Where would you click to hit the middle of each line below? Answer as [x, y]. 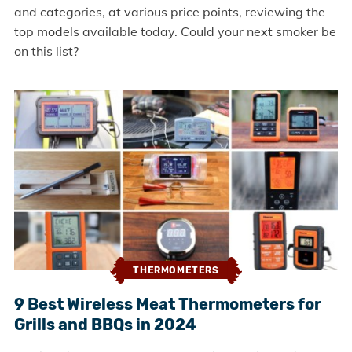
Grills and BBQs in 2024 [105, 324]
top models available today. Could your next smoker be [175, 32]
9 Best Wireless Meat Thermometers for [167, 304]
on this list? [46, 51]
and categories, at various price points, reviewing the [169, 12]
